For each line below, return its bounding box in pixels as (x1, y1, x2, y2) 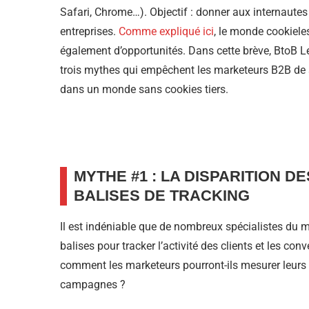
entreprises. (60, 25, 119, 39)
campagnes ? (60, 278, 126, 292)
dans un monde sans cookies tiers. (60, 83, 228, 97)
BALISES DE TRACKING (74, 187, 250, 205)
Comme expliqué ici (119, 25, 214, 39)
